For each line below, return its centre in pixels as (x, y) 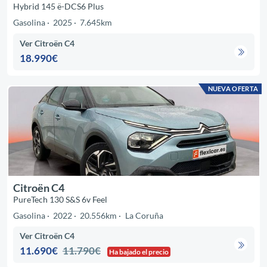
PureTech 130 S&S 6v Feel (60, 199)
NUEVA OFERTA (233, 88)
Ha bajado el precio (139, 252)
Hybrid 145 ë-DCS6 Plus (58, 7)
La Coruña (144, 215)
